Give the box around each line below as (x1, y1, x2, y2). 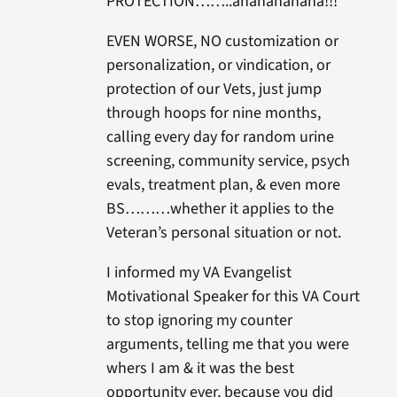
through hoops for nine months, (105, 102, 321, 125)
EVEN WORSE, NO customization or (105, 30, 339, 53)
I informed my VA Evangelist (105, 261, 292, 284)
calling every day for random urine (105, 126, 334, 149)
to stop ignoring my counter (105, 309, 292, 332)
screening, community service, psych (105, 150, 350, 173)
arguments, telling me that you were (105, 333, 349, 356)
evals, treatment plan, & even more (105, 174, 340, 197)
